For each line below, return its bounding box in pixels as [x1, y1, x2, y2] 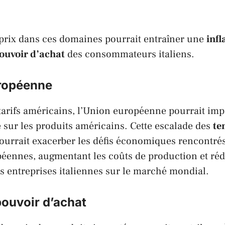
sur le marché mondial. [103, 164, 209, 178]
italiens [159, 47, 191, 61]
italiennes [59, 164, 103, 178]
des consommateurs [65, 47, 159, 61]
